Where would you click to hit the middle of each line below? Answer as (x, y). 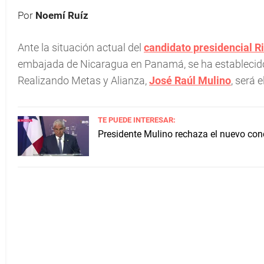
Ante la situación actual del (81, 47)
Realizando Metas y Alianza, (82, 80)
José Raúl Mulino (190, 80)
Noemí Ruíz (62, 15)
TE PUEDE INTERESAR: (137, 120)
